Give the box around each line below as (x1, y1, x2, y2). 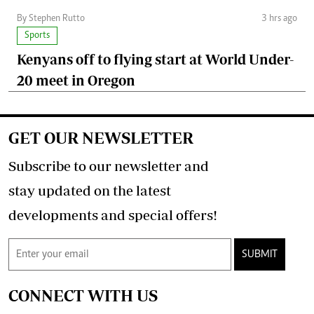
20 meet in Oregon (17, 71, 135, 88)
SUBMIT (242, 248, 278, 260)
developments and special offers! (8, 206, 217, 223)
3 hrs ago (261, 13, 297, 24)
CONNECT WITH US (8, 285, 158, 305)
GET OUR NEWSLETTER (8, 128, 193, 147)
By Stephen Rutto (17, 13, 85, 24)
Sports (25, 30, 50, 41)
